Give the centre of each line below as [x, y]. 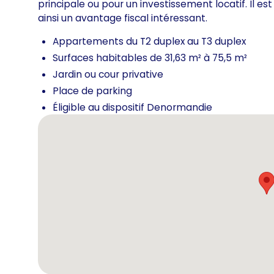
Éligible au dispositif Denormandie [132, 107]
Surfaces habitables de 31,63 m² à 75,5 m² [150, 58]
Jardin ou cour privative [108, 74]
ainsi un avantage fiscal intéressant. [123, 18]
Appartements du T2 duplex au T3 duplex [149, 42]
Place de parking [92, 91]
